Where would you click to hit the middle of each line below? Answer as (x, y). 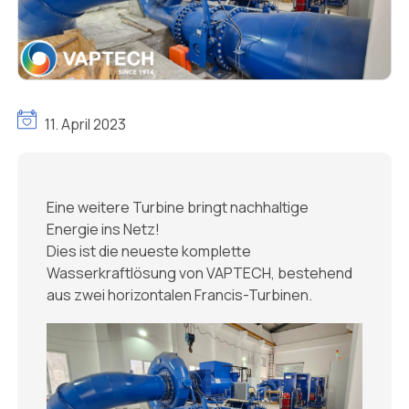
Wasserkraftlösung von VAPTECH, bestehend (199, 273)
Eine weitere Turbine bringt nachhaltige (178, 208)
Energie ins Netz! (103, 230)
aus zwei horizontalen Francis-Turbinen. (179, 295)
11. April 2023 (85, 125)
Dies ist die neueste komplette (149, 252)
